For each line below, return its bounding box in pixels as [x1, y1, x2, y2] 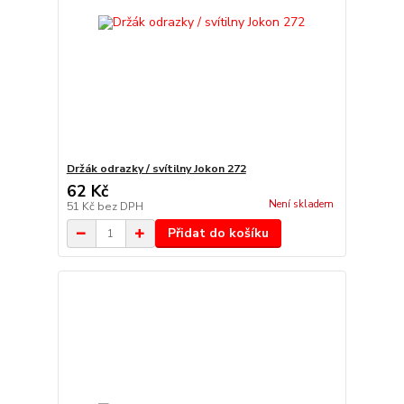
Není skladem [268, 197, 334, 212]
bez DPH [96, 199, 143, 215]
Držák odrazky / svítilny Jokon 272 [66, 161, 246, 177]
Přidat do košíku [167, 225, 269, 243]
